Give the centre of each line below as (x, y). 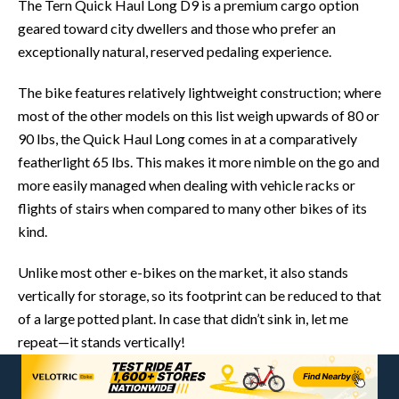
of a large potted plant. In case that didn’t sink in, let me (183, 318)
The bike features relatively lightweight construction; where (199, 92)
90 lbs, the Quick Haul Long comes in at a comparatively (187, 138)
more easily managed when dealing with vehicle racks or (187, 184)
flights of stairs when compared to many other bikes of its (192, 208)
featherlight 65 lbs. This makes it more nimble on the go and (199, 161)
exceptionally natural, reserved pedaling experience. (175, 51)
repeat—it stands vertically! (102, 341)
